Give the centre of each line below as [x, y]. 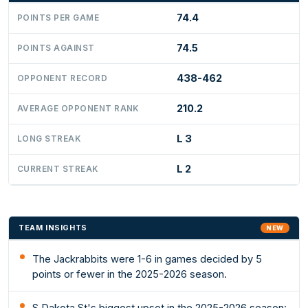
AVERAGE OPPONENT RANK [78, 108]
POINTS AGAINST [56, 48]
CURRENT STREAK [58, 169]
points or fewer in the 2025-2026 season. [130, 275]
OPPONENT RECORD [63, 78]
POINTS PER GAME [58, 18]
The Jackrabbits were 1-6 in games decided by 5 [147, 260]
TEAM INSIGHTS [53, 228]
